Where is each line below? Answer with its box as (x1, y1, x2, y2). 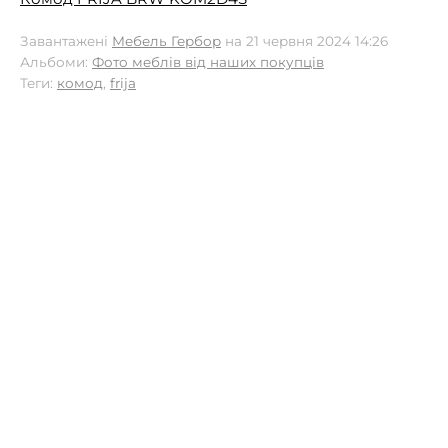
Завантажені (20, 33, 112, 49)
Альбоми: (20, 54, 92, 70)
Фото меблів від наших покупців (92, 54, 324, 70)
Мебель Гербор (112, 33, 221, 49)
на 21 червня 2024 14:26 (221, 33, 388, 49)
